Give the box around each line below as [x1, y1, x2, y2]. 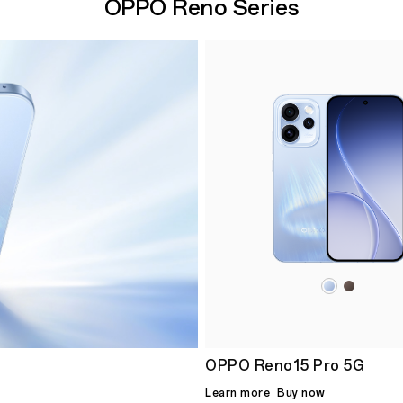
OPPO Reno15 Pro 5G [205, 356, 364, 374]
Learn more [205, 386, 270, 399]
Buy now [277, 386, 326, 399]
